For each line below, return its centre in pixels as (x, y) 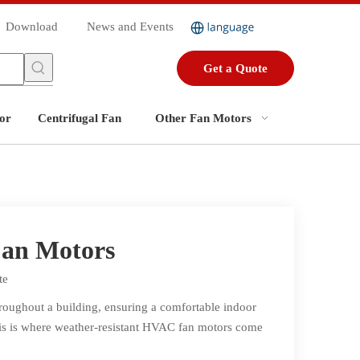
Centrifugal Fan (80, 118)
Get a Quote (235, 68)
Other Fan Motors (203, 118)
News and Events (130, 27)
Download (32, 27)
